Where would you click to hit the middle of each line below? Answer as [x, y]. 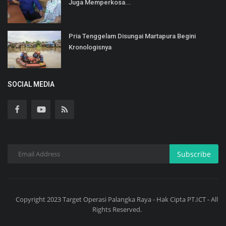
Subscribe [194, 154]
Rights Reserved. [117, 210]
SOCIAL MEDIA [31, 84]
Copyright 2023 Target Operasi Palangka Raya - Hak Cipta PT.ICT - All [117, 200]
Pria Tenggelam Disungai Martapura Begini [132, 36]
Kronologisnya [90, 47]
